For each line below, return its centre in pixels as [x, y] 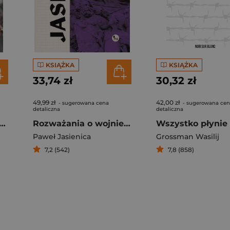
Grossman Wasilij [188, 137]
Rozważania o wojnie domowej [127, 123]
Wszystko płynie [192, 123]
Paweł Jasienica [62, 137]
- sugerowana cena [83, 103]
